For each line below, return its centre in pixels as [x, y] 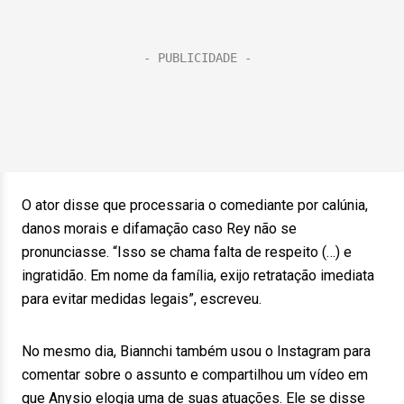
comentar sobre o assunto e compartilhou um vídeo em [195, 375]
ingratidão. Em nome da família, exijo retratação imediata [198, 275]
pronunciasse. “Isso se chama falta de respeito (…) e [187, 252]
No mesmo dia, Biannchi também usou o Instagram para [196, 351]
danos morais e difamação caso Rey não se [159, 229]
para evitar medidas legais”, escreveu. [142, 299]
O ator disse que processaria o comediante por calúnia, [195, 205]
